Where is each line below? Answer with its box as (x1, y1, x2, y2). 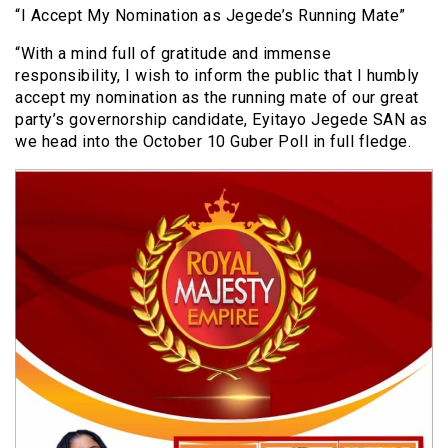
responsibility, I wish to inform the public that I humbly (15, 66, 420, 86)
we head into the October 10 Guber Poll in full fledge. (15, 132, 411, 152)
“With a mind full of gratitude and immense (15, 44, 331, 64)
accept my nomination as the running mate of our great (15, 88, 419, 108)
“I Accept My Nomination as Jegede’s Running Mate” (15, 6, 406, 26)
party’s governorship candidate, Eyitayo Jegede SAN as (15, 110, 428, 130)
